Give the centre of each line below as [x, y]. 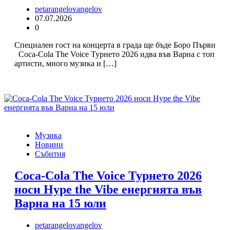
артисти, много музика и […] [65, 64]
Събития [50, 154]
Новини [49, 145]
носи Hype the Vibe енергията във [108, 190]
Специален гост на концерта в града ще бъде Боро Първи [115, 45]
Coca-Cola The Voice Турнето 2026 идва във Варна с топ [114, 54]
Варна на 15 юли [60, 204]
